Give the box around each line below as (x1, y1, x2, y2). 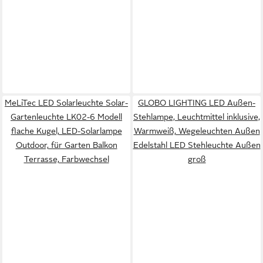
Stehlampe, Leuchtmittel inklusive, (133, 112, 260, 122)
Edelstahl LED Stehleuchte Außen (133, 140, 261, 150)
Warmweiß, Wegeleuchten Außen (133, 126, 260, 136)
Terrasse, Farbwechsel (23, 154, 109, 164)
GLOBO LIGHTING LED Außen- (138, 98, 255, 107)
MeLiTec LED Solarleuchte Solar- (5, 98, 128, 107)
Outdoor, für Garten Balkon (15, 140, 117, 150)
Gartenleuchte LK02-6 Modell (11, 112, 122, 122)
